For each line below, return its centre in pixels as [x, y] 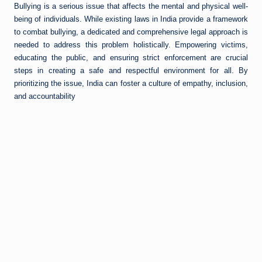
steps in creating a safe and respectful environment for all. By [131, 71]
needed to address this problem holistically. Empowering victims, [131, 45]
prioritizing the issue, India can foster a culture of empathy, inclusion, [131, 84]
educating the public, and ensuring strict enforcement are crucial [131, 58]
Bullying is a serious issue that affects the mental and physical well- [131, 6]
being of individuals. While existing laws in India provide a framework [131, 19]
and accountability [45, 96]
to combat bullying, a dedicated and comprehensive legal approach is [131, 32]
